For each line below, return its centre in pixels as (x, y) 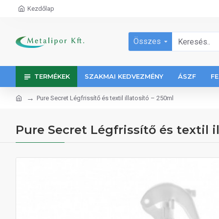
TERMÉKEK (52, 76)
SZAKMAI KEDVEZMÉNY (124, 76)
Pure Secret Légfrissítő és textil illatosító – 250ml (105, 98)
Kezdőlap (41, 9)
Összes (147, 41)
